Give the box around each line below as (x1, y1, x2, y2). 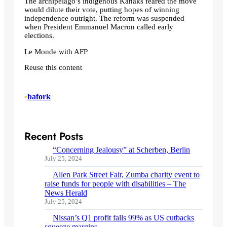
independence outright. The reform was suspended (24, 14, 184, 23)
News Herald (45, 188, 87, 198)
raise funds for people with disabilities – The (45, 179, 186, 188)
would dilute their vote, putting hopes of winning (24, 6, 179, 14)
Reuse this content (24, 63, 82, 72)
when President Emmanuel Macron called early (24, 23, 173, 31)
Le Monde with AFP (24, 47, 88, 56)
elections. (24, 31, 54, 40)
